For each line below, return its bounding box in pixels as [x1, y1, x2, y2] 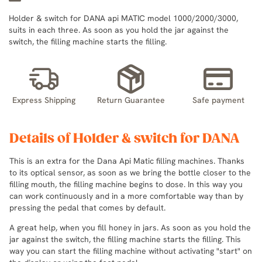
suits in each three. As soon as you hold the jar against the [9, 24, 229, 35]
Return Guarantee [96, 94, 165, 105]
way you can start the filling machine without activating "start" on [9, 245, 252, 256]
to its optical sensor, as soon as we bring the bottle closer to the [9, 167, 251, 178]
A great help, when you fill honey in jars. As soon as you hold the [9, 222, 251, 233]
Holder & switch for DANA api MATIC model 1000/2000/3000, [9, 12, 238, 23]
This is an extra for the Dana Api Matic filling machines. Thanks [9, 155, 244, 166]
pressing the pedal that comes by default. [9, 202, 166, 213]
